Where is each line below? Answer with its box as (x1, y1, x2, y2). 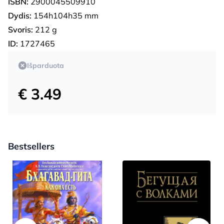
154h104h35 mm (31, 10, 98, 20)
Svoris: (8, 24, 33, 34)
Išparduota (27, 60, 64, 70)
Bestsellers (8, 140, 54, 152)
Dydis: (8, 10, 31, 20)
